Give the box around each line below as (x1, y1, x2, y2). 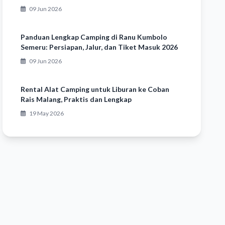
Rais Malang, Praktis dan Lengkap (21, 95, 132, 103)
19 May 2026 (28, 109, 64, 117)
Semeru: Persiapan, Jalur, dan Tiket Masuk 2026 (21, 43, 178, 51)
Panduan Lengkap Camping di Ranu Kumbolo (21, 33, 168, 41)
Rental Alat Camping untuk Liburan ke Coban (21, 85, 170, 93)
